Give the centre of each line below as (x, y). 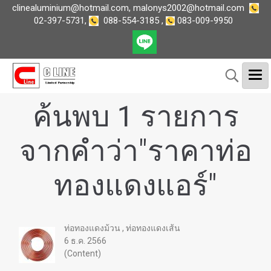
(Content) (83, 253)
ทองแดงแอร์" (135, 185)
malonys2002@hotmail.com (189, 8)
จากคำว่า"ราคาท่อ (135, 151)
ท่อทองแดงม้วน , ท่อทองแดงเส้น (122, 228)
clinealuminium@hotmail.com (70, 8)
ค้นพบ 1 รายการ (135, 116)
